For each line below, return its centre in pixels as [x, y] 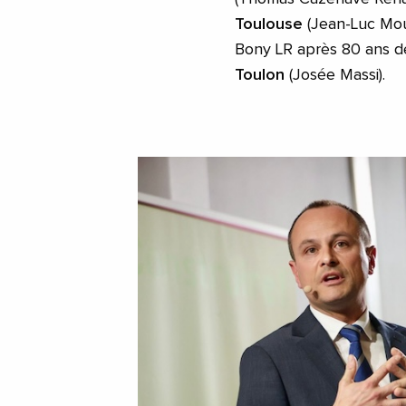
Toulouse [269, 25]
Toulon [260, 76]
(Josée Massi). [335, 76]
